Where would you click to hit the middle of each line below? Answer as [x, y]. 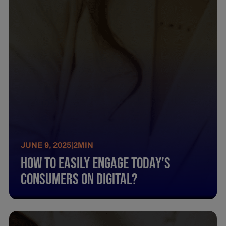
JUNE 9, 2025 [46, 145]
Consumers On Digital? [79, 180]
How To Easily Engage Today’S [96, 164]
